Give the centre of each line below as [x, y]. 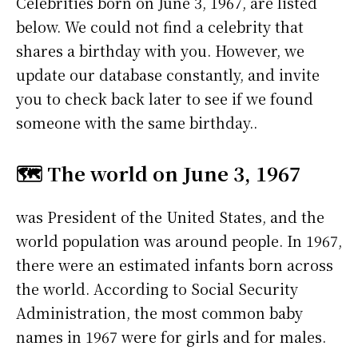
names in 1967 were [88, 337]
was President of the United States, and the [170, 217]
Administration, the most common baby [159, 313]
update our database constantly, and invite [168, 75]
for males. [290, 337]
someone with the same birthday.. [137, 123]
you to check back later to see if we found [165, 99]
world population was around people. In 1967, [179, 241]
